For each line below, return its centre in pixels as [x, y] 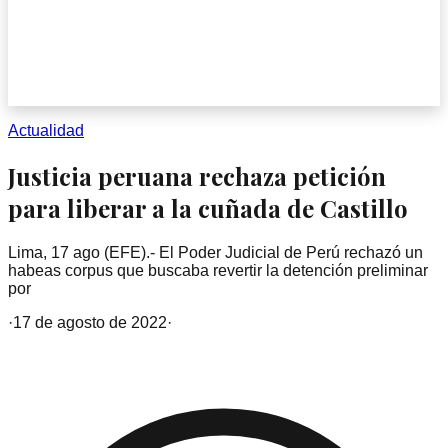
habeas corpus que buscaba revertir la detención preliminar [218, 270]
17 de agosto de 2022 [90, 322]
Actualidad [46, 130]
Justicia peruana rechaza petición [197, 175]
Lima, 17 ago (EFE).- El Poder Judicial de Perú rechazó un [215, 252]
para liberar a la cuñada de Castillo [208, 207]
